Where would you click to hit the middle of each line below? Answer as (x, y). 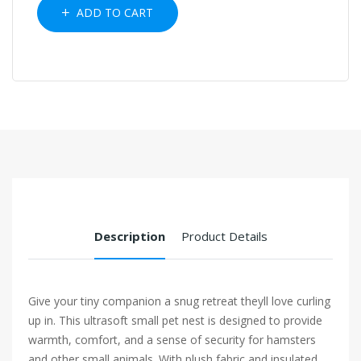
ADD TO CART (113, 12)
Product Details (224, 236)
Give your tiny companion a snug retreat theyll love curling (179, 301)
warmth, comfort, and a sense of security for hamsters (172, 340)
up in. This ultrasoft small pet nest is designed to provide (175, 320)
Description (129, 236)
